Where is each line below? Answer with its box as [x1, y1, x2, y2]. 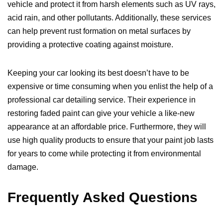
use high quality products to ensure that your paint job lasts [7, 136, 214, 145]
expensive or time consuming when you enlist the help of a [7, 82, 213, 91]
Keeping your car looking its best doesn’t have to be [7, 69, 189, 78]
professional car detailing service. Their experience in [7, 96, 196, 105]
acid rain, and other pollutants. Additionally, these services [7, 13, 211, 22]
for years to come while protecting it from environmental [7, 149, 201, 158]
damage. [7, 163, 38, 172]
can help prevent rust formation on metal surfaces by [7, 27, 191, 36]
